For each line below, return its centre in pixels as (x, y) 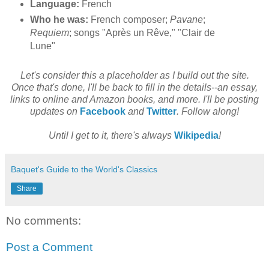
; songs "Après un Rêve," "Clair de (142, 33)
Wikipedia (196, 136)
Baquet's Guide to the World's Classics (84, 170)
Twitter (162, 112)
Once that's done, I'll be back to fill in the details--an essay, (134, 88)
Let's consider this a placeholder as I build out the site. (134, 76)
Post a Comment (49, 247)
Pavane (186, 20)
